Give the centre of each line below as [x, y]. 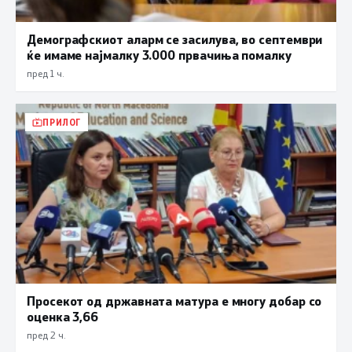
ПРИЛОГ [62, 122]
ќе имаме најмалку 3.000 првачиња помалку [159, 54]
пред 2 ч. [46, 335]
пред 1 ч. [45, 73]
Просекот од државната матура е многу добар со [174, 301]
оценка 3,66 [63, 317]
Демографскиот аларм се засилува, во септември [175, 38]
